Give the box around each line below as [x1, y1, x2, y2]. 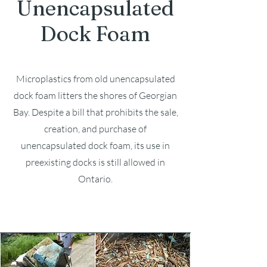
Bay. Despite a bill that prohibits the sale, [13, 106, 178, 118]
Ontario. [78, 173, 113, 185]
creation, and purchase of [44, 123, 147, 135]
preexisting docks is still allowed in [26, 156, 165, 168]
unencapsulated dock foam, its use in [21, 139, 170, 151]
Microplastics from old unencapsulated [15, 73, 175, 85]
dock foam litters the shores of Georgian [14, 89, 177, 101]
